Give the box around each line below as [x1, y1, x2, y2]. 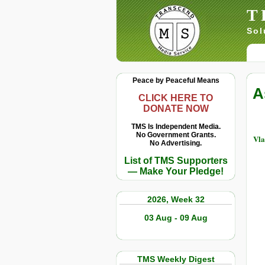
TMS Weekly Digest [137, 254, 215, 264]
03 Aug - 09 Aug [144, 213, 208, 222]
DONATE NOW [143, 104, 209, 114]
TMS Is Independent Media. [131, 122, 221, 131]
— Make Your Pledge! [128, 166, 224, 176]
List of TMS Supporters [124, 156, 228, 166]
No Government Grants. [135, 131, 216, 139]
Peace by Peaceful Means [132, 76, 219, 85]
